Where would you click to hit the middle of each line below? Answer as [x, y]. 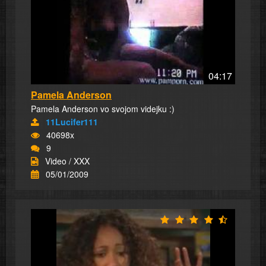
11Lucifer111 [72, 122]
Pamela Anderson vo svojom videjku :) [103, 109]
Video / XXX [67, 161]
